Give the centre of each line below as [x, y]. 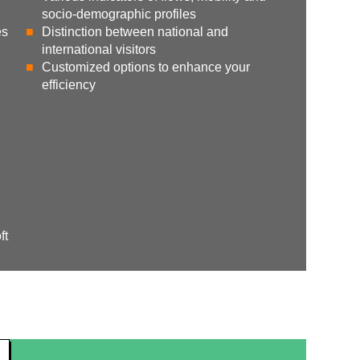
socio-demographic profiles [119, 14]
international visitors [99, 49]
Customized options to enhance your [146, 67]
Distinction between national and [135, 31]
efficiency [69, 84]
